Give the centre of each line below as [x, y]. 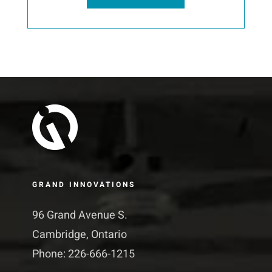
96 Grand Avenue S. [80, 216]
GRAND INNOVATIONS [83, 185]
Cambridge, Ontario [79, 235]
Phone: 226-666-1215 [83, 254]
